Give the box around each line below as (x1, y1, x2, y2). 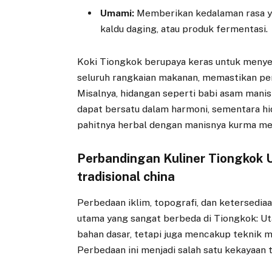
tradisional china (77, 169, 175, 185)
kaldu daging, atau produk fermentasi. (100, 22, 268, 35)
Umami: (100, 7, 135, 19)
